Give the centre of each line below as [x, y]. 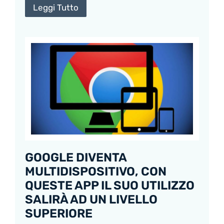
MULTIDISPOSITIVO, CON [96, 171]
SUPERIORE [59, 213]
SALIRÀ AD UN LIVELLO [91, 199]
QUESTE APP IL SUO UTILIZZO [110, 185]
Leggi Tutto [56, 8]
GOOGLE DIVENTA [76, 157]
